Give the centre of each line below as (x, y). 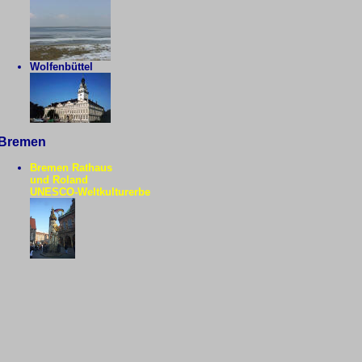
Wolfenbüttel (61, 67)
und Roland (59, 180)
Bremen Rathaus (71, 168)
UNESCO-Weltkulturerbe (90, 192)
